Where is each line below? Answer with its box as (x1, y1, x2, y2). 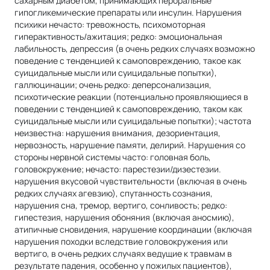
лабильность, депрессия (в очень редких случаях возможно (14, 42, 255, 54)
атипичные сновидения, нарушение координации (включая (14, 223, 252, 235)
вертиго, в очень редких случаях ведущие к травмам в (14, 247, 232, 259)
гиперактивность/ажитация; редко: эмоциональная (14, 30, 222, 42)
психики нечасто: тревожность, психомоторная (14, 18, 206, 30)
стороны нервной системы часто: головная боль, (14, 151, 211, 163)
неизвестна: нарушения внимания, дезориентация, (14, 127, 221, 139)
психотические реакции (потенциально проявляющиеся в (14, 90, 248, 102)
